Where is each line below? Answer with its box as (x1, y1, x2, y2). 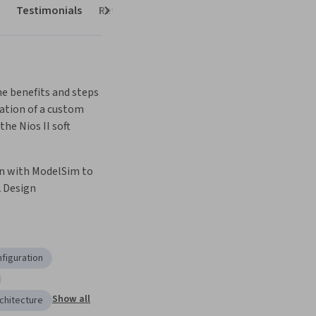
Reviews (99, 3, 140, 19)
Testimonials (16, 3, 82, 19)
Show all (52, 292, 91, 307)
